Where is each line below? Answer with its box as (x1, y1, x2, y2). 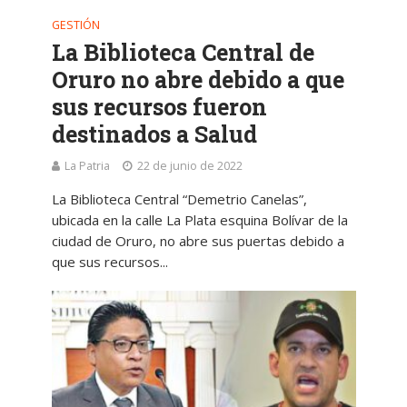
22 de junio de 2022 (136, 158, 243, 174)
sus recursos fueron (51, 92, 267, 123)
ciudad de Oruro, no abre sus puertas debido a (51, 232, 344, 251)
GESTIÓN (51, 17, 100, 34)
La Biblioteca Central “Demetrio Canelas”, (51, 190, 307, 209)
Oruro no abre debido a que (51, 65, 344, 95)
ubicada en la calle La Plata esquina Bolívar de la (51, 211, 348, 230)
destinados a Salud (51, 119, 257, 150)
